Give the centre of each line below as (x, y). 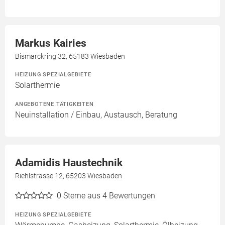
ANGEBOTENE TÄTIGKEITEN (54, 104)
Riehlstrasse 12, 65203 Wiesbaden (69, 176)
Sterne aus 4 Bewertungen (109, 196)
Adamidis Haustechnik (69, 163)
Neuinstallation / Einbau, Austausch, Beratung (96, 115)
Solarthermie (37, 85)
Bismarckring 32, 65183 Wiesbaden (70, 56)
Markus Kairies (51, 43)
